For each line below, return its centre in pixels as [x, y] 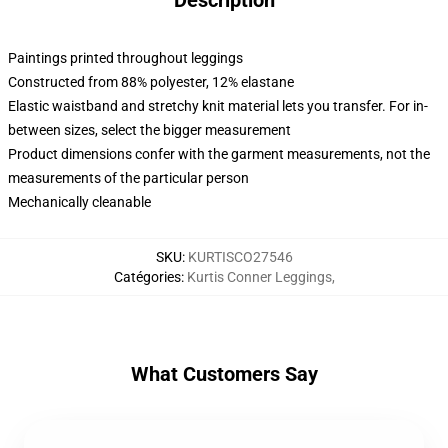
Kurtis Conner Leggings [259, 277]
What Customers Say [224, 374]
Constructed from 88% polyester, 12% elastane [151, 82]
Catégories [147, 277]
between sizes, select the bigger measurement [149, 130]
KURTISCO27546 [240, 257]
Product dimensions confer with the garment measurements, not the [219, 154]
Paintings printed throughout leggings [125, 58]
